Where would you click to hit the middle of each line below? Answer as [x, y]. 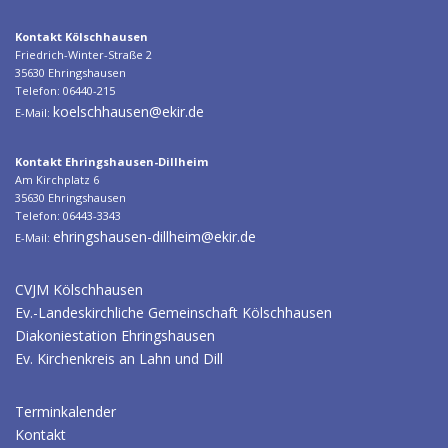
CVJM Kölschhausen [79, 289]
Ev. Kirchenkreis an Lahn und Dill [119, 358]
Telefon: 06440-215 [65, 90]
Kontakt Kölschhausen [81, 36]
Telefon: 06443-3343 [68, 215]
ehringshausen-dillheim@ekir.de [154, 236]
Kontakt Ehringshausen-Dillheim [111, 161]
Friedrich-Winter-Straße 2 [83, 54]
